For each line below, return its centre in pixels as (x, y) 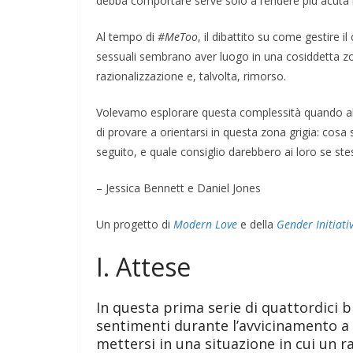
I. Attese (143, 266)
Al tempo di (127, 36)
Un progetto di (135, 224)
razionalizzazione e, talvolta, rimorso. (191, 76)
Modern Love (205, 224)
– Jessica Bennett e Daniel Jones (178, 188)
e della (257, 224)
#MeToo (178, 36)
